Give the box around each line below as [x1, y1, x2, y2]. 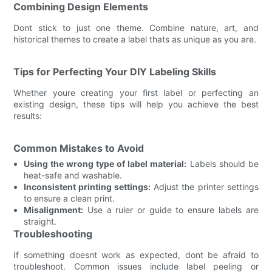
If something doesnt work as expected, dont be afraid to [13, 249, 259, 260]
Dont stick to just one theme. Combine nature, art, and [13, 22, 259, 33]
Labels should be [186, 158, 259, 169]
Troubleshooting [13, 227, 93, 240]
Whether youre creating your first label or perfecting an [13, 87, 259, 98]
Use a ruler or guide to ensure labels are [83, 204, 259, 215]
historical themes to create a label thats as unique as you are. [13, 33, 257, 44]
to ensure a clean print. [24, 192, 115, 203]
